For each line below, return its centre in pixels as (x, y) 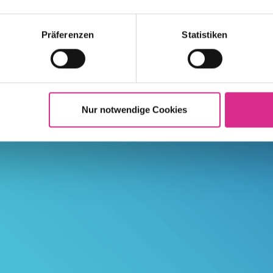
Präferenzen (68, 35)
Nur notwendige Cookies (135, 110)
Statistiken (205, 35)
